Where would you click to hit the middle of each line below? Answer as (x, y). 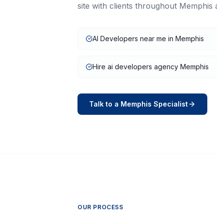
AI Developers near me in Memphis (148, 39)
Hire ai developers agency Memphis (151, 67)
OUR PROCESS (101, 207)
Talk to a (105, 104)
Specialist (170, 104)
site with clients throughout (128, 6)
